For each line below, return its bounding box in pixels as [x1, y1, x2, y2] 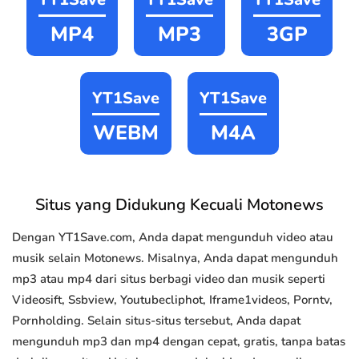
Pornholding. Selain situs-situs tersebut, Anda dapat [12, 313, 301, 329]
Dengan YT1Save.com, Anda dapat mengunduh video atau [12, 229, 333, 246]
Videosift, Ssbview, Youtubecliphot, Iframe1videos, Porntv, [12, 292, 333, 309]
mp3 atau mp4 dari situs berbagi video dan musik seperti [12, 271, 325, 288]
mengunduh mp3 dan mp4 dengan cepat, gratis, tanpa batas [12, 333, 345, 350]
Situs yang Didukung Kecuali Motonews [35, 194, 324, 216]
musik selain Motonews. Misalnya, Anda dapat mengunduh [12, 250, 338, 267]
